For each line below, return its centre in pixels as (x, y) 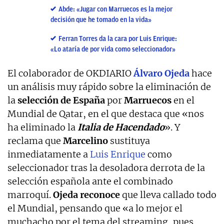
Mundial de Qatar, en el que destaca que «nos (106, 114)
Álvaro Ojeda (161, 73)
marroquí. (30, 195)
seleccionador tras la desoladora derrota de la (106, 168)
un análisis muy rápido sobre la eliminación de (109, 87)
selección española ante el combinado (90, 181)
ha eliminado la (42, 127)
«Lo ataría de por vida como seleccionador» (113, 49)
